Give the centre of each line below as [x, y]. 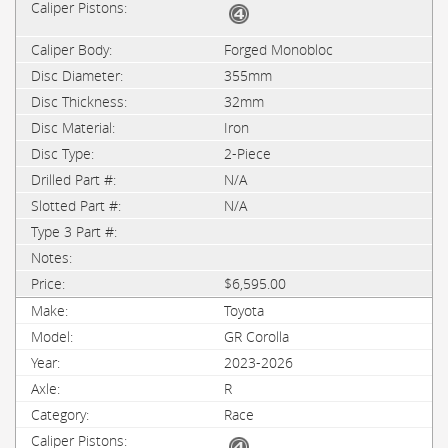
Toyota [244, 310]
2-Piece [247, 153]
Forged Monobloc [278, 49]
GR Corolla [256, 336]
